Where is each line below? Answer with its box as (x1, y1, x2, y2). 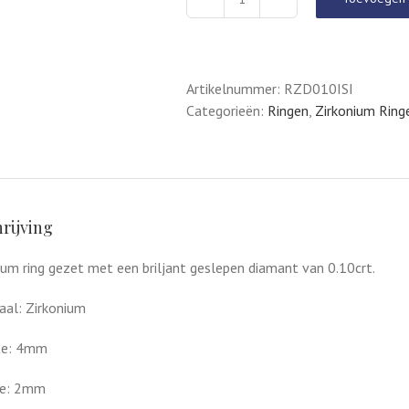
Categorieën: (186, 101, 267, 120)
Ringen (267, 101, 309, 120)
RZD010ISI (284, 79, 353, 98)
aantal (240, 43, 281, 62)
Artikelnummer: (186, 79, 284, 98)
